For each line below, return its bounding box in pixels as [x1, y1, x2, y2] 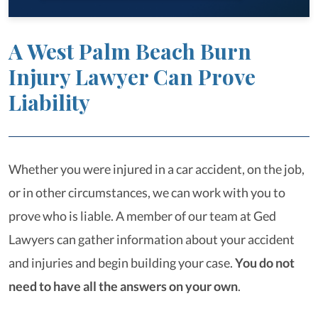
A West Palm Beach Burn [9, 37, 251, 65]
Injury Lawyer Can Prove [9, 62, 256, 91]
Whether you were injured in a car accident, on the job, [9, 161, 305, 177]
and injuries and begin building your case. [9, 255, 235, 270]
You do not [235, 255, 295, 270]
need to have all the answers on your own [9, 278, 238, 294]
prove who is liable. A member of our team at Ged [9, 208, 276, 224]
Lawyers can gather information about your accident [9, 231, 295, 247]
